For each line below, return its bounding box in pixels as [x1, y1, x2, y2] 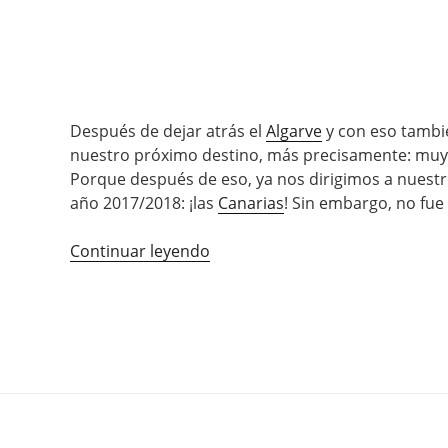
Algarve [266, 120, 322, 143]
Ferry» [210, 288, 257, 311]
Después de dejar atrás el [70, 120, 266, 143]
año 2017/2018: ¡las [70, 192, 218, 215]
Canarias [218, 192, 284, 215]
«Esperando [210, 240, 300, 263]
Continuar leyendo [70, 240, 210, 263]
